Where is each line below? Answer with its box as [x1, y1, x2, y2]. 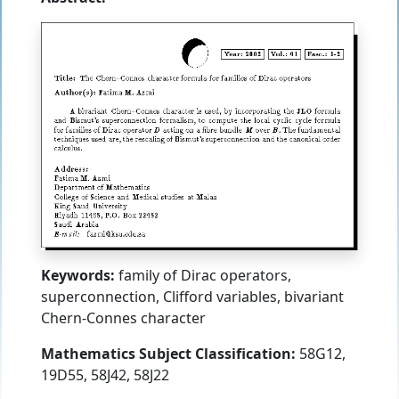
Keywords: [41, 265, 115, 285]
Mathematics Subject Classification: [41, 343, 296, 363]
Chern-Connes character [41, 307, 206, 328]
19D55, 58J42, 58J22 [41, 364, 169, 385]
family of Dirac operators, [115, 265, 291, 285]
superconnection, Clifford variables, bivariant [41, 286, 344, 306]
